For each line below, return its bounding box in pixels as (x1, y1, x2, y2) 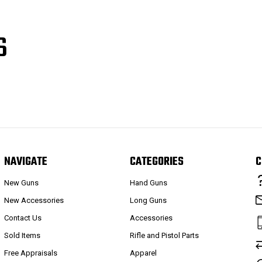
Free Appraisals (4, 249, 57, 258)
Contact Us (4, 213, 42, 223)
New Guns (4, 178, 39, 188)
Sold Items (4, 231, 40, 240)
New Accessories (4, 196, 64, 205)
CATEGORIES (130, 152, 184, 171)
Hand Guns (130, 178, 168, 188)
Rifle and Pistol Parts (130, 231, 199, 240)
